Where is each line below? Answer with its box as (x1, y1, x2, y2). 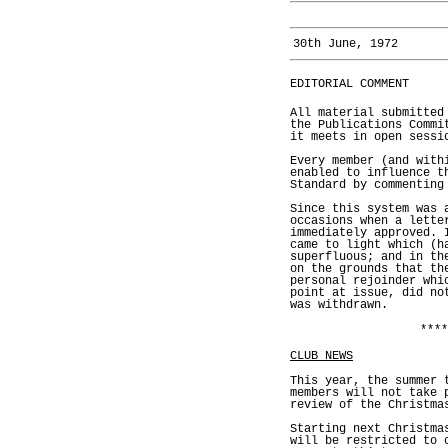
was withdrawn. (290, 297, 388, 312)
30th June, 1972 (293, 37, 398, 51)
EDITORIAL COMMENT (290, 76, 409, 91)
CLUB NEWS (290, 348, 353, 363)
